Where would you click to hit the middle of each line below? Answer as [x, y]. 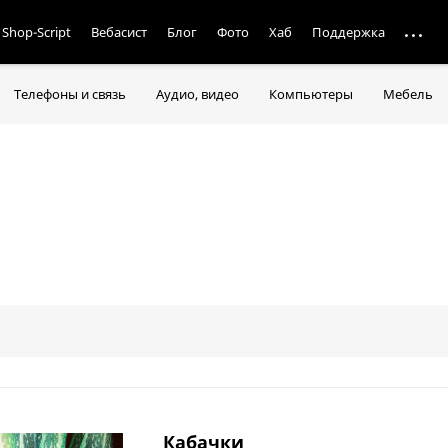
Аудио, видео [197, 94]
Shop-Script [37, 32]
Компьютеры [311, 94]
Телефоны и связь [70, 94]
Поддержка [349, 32]
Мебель [408, 94]
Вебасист [119, 32]
